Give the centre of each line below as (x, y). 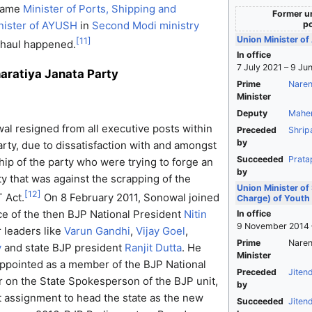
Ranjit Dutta (153, 247)
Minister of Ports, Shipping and (99, 9)
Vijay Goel (160, 231)
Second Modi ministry (145, 26)
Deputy (252, 114)
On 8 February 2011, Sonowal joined (130, 197)
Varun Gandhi (97, 231)
